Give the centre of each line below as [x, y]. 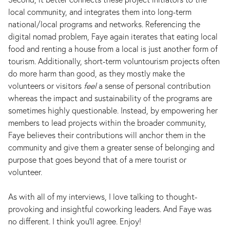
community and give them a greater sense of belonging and [111, 147]
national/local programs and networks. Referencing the [104, 24]
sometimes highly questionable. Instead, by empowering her [113, 110]
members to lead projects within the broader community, [107, 122]
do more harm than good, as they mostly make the [97, 73]
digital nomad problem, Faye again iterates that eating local [113, 36]
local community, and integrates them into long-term [100, 12]
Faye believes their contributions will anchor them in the [107, 135]
